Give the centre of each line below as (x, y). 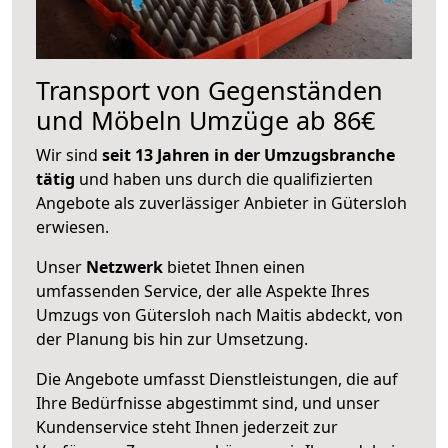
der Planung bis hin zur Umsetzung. (172, 338)
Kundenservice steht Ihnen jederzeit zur (187, 426)
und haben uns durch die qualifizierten (224, 178)
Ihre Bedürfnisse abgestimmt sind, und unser (208, 402)
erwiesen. (72, 226)
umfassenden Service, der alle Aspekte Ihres (203, 290)
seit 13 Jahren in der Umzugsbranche (248, 154)
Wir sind (69, 154)
